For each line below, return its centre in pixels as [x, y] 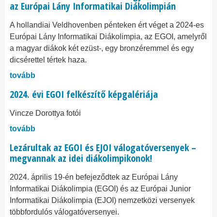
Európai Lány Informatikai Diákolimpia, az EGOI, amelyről [108, 37]
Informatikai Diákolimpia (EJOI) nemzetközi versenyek [102, 200]
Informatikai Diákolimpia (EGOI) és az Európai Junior [100, 189]
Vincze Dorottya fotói [45, 113]
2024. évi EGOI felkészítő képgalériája [84, 94]
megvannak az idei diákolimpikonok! [81, 158]
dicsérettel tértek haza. [48, 60]
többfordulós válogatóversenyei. [64, 212]
